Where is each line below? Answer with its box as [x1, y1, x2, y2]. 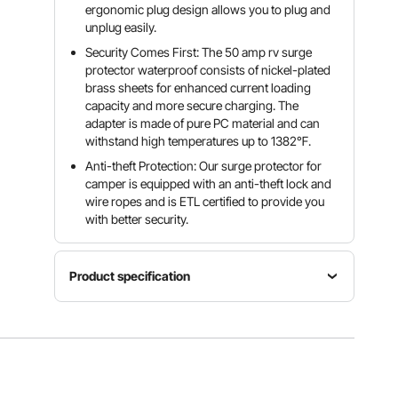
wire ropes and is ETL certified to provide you [85, 194, 325, 209]
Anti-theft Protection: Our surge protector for [85, 158, 322, 173]
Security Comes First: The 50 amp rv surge [85, 44, 313, 60]
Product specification [69, 268, 191, 283]
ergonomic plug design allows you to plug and [85, 2, 331, 17]
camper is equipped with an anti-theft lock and [85, 176, 332, 191]
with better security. [85, 211, 189, 227]
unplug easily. [85, 20, 157, 35]
